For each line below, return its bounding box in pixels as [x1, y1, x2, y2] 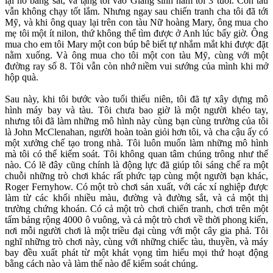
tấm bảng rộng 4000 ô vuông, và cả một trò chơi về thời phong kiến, [5, 214, 268, 225]
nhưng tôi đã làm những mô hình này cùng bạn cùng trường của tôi [5, 116, 268, 127]
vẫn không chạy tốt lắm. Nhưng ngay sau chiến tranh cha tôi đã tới [5, 6, 268, 17]
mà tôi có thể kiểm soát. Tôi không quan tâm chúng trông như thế [5, 149, 268, 160]
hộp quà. [5, 72, 38, 83]
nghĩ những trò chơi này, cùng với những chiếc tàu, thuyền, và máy [5, 236, 268, 247]
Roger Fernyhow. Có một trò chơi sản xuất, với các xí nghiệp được [5, 182, 268, 193]
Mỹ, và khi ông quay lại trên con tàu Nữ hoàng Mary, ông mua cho [5, 17, 268, 28]
